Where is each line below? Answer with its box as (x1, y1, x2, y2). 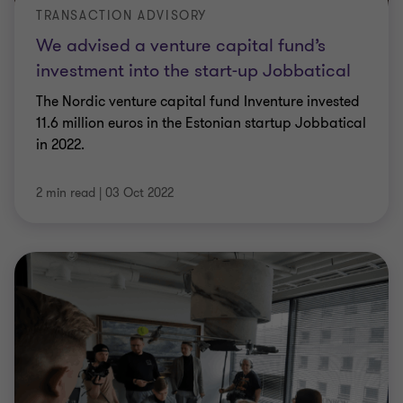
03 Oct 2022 (105, 184, 174, 201)
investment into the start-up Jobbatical (36, 58, 351, 83)
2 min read (36, 184, 95, 201)
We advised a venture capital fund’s (36, 33, 326, 58)
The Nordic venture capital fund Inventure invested (36, 92, 360, 112)
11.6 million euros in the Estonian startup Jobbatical (36, 113, 366, 133)
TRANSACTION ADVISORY (36, 7, 207, 24)
